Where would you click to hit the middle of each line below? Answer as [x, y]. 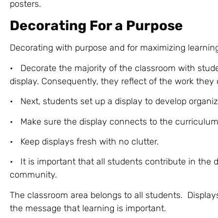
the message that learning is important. [88, 208]
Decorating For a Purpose [96, 26]
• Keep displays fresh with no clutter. [84, 141]
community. [33, 175]
